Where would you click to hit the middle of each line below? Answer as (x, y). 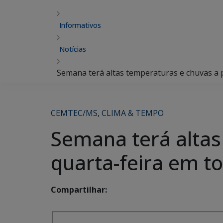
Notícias (73, 49)
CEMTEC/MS (74, 113)
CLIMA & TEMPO (133, 113)
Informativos (80, 25)
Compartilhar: (79, 190)
